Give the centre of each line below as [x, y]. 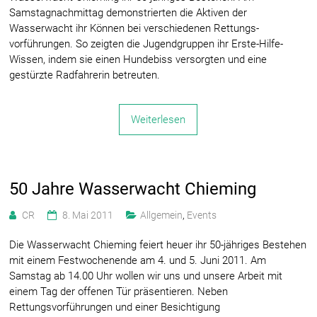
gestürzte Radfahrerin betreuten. [85, 75]
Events [202, 215]
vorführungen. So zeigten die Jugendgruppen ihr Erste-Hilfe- [146, 44]
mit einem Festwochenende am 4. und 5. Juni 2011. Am [138, 260]
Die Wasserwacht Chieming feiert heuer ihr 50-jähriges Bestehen [158, 244]
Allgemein [162, 215]
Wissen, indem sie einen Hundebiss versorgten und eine [138, 59]
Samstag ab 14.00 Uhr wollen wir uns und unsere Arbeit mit [146, 276]
